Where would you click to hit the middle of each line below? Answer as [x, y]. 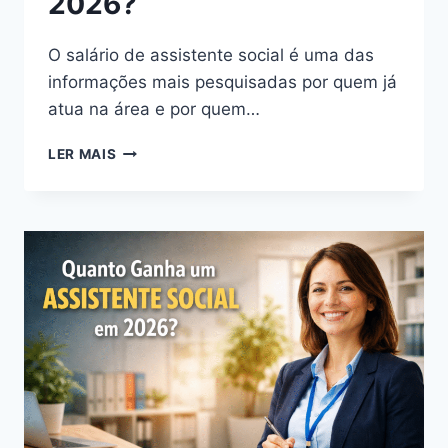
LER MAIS [82, 154]
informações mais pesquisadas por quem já [222, 82]
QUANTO [148, 233]
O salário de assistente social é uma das [211, 55]
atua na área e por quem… [154, 109]
